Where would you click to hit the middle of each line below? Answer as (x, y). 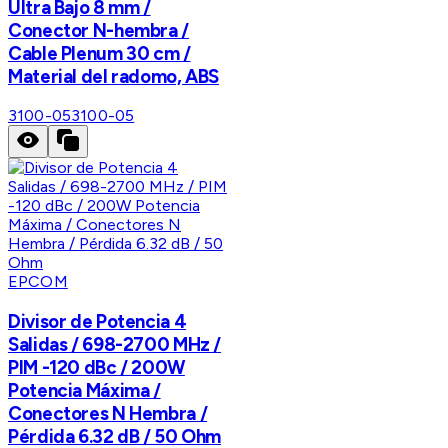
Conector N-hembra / (98, 30)
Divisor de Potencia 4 (97, 322)
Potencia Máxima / (84, 391)
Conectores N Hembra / (108, 414)
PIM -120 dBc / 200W (96, 368)
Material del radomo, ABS (114, 76)
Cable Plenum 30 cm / (99, 53)
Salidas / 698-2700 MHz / (115, 345)
